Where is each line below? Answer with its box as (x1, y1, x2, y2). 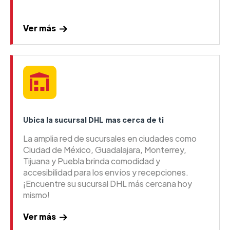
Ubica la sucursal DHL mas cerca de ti (23, 115, 164, 125)
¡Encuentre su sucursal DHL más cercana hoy (23, 178, 192, 189)
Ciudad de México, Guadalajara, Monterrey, (23, 144, 186, 156)
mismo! (23, 189, 50, 201)
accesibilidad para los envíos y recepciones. (23, 167, 188, 178)
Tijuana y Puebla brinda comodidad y (23, 156, 160, 167)
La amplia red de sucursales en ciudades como (23, 133, 197, 144)
